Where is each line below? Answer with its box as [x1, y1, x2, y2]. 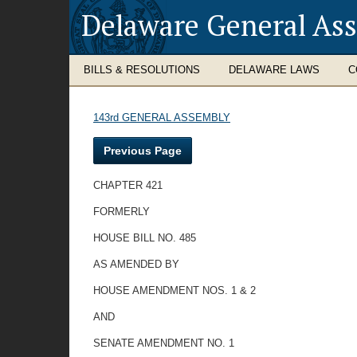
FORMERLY [93, 206, 150, 218]
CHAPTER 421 [93, 179, 163, 191]
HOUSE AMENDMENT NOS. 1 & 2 [93, 284, 256, 296]
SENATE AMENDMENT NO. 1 [93, 337, 234, 349]
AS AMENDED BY [93, 258, 179, 270]
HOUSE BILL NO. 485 [93, 232, 196, 244]
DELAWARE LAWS [229, 64, 320, 76]
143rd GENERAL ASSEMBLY [93, 112, 230, 124]
